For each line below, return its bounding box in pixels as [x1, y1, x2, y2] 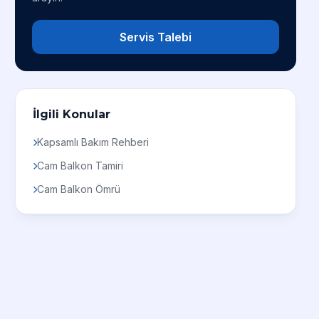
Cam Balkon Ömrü [37, 183, 121, 195]
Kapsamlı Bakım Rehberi [37, 136, 150, 148]
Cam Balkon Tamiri [37, 159, 124, 172]
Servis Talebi [120, 30, 192, 44]
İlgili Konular [33, 108, 111, 121]
